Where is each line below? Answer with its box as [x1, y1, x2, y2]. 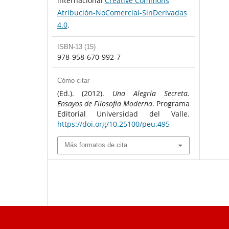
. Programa [152, 99, 190, 109]
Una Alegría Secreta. [112, 88, 190, 99]
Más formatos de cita [64, 141, 127, 149]
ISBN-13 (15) [57, 43, 96, 51]
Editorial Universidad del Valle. [57, 109, 190, 119]
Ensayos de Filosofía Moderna [57, 99, 152, 109]
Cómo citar [57, 77, 89, 85]
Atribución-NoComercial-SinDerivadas [57, 8, 187, 18]
